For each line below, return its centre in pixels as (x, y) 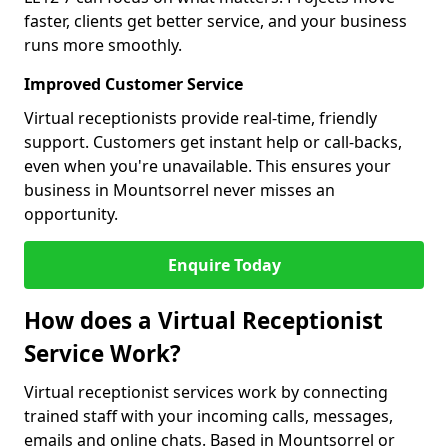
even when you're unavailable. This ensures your (207, 166)
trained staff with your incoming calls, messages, (208, 416)
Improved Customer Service (133, 84)
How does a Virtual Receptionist (203, 320)
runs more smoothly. (103, 45)
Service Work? (102, 353)
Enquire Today (224, 265)
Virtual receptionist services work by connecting (206, 392)
